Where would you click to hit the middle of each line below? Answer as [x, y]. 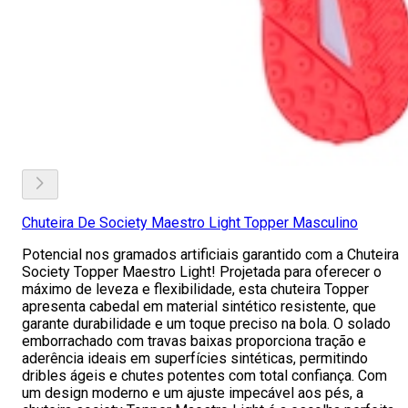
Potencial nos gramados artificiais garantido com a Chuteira [210, 255]
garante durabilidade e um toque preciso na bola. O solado [206, 324]
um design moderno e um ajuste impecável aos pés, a [193, 393]
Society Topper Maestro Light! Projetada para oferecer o [202, 272]
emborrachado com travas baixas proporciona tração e [194, 341]
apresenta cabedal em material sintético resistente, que [199, 306]
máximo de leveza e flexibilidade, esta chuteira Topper [195, 289]
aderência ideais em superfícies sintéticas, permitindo [195, 358]
